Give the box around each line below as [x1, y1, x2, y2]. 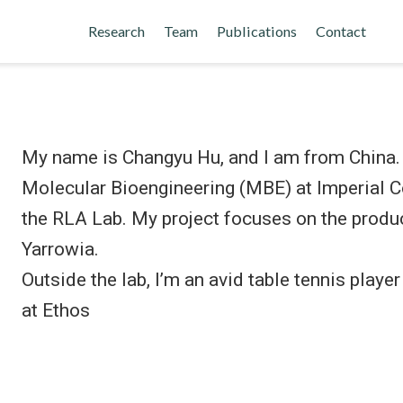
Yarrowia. [22, 238, 99, 260]
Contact [315, 22, 366, 40]
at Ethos [22, 300, 90, 321]
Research [87, 22, 145, 40]
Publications [216, 22, 297, 40]
